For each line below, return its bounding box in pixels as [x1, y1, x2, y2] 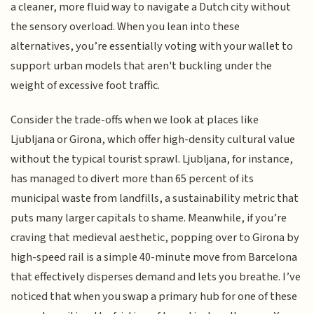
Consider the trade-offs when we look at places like [11, 111, 259, 128]
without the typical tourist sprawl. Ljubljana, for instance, [11, 150, 294, 168]
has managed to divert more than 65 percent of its [11, 170, 254, 187]
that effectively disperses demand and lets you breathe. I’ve [11, 268, 301, 285]
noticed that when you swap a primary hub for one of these [11, 287, 298, 305]
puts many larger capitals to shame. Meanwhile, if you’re [11, 209, 287, 226]
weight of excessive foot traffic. [11, 77, 161, 95]
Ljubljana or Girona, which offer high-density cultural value [11, 130, 296, 148]
